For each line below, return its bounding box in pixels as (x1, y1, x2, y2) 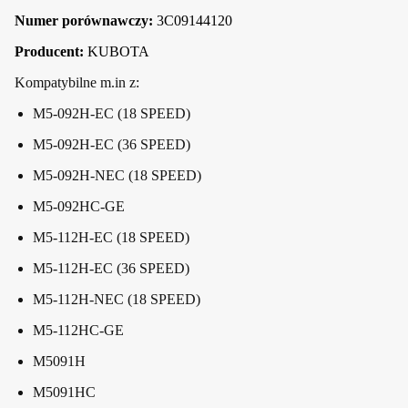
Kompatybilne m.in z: (15, 74, 139, 90)
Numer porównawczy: (15, 12, 157, 28)
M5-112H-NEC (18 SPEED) (33, 291, 200, 307)
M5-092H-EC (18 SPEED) (33, 105, 190, 121)
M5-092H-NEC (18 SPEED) (33, 167, 201, 183)
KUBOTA (84, 43, 149, 59)
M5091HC (33, 383, 96, 400)
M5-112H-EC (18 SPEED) (33, 229, 189, 245)
